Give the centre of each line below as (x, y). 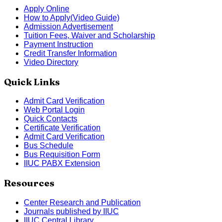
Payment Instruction (58, 44)
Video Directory (51, 62)
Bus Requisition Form (62, 155)
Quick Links (32, 82)
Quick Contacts (51, 119)
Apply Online (47, 8)
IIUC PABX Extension (62, 164)
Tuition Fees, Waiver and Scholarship (89, 35)
